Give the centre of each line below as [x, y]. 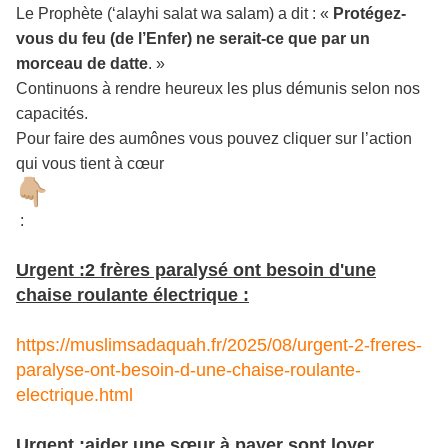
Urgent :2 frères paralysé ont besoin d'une [196, 270]
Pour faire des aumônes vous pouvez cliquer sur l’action [214, 139]
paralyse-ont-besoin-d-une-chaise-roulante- [188, 370]
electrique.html [74, 395]
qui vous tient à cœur [90, 164]
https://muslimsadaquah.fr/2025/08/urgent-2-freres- [219, 345]
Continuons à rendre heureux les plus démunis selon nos [218, 89]
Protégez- [369, 14]
